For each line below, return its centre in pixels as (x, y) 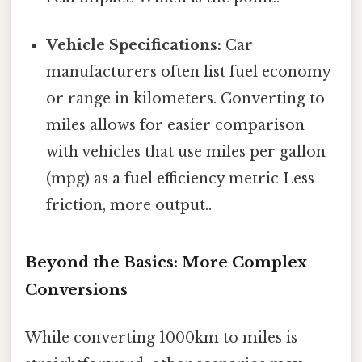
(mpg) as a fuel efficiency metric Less (181, 179)
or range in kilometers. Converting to (186, 99)
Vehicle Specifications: (134, 46)
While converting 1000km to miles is (161, 338)
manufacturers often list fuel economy (189, 72)
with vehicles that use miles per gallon (186, 152)
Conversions (76, 289)
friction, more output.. (129, 206)
